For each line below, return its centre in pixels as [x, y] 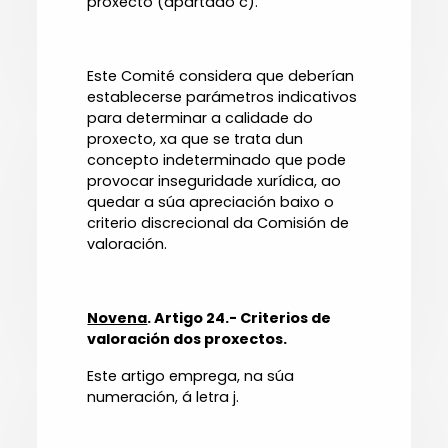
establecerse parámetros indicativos [222, 97]
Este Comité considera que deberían [221, 76]
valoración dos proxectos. [187, 339]
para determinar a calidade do [200, 118]
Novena [117, 318]
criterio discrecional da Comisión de [218, 223]
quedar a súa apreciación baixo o [211, 202]
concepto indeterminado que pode [217, 160]
